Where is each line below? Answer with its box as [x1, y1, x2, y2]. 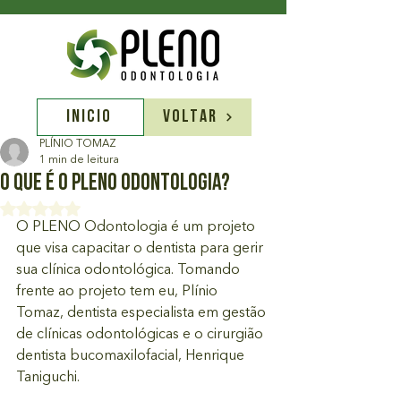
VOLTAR [162, 108, 218, 126]
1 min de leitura [39, 155, 119, 166]
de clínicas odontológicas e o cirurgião [16, 328, 267, 342]
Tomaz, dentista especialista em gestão [16, 306, 269, 320]
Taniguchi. [16, 371, 80, 385]
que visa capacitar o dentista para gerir [16, 242, 267, 256]
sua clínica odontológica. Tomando [16, 263, 243, 277]
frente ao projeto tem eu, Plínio [16, 285, 221, 299]
